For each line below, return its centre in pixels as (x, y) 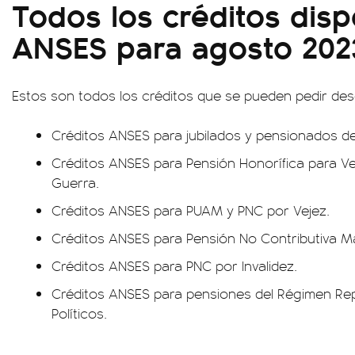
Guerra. (75, 182)
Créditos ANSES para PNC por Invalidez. (174, 265)
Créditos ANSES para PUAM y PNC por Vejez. (191, 210)
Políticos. (79, 313)
